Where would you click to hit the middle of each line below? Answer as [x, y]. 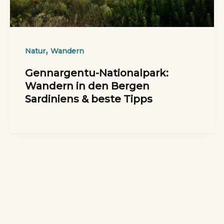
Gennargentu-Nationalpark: [96, 73]
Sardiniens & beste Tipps [88, 99]
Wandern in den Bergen [87, 86]
